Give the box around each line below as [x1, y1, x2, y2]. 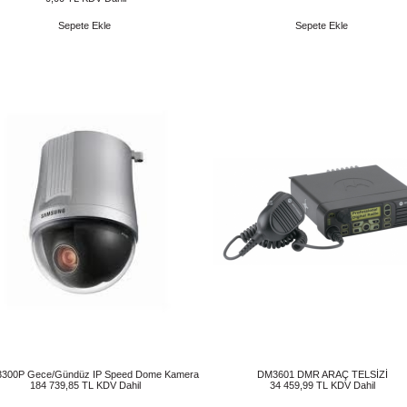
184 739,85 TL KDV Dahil [30, 380, 141, 391]
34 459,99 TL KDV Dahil [270, 380, 375, 391]
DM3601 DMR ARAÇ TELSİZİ [257, 369, 388, 380]
